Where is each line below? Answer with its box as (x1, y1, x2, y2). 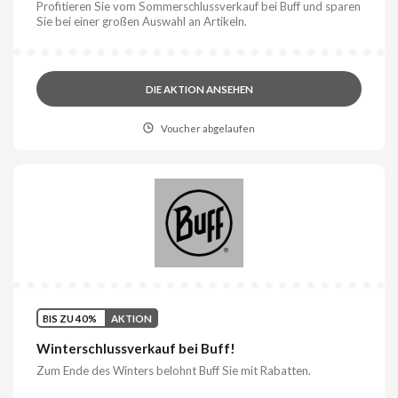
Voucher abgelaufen (160, 122, 255, 134)
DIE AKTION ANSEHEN (145, 83, 253, 95)
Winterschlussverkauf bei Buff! (36, 340, 236, 357)
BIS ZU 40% (43, 312, 98, 324)
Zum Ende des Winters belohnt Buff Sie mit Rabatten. (36, 363, 312, 378)
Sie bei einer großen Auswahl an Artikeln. (36, 13, 248, 28)
